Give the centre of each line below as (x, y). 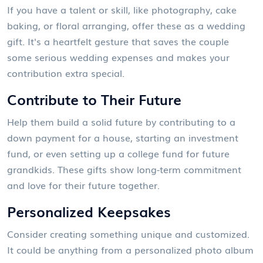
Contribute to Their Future (94, 99)
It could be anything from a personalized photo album (130, 249)
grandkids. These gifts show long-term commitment (124, 169)
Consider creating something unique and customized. (128, 234)
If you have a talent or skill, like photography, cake (122, 9)
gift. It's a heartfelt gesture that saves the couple (118, 41)
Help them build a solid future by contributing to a (121, 122)
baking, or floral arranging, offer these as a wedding (126, 25)
